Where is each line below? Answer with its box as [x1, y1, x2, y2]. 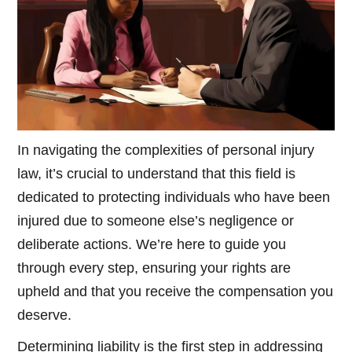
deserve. [17, 307, 72, 324]
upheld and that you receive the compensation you [17, 284, 334, 300]
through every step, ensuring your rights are [17, 260, 291, 277]
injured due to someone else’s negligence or [17, 213, 295, 229]
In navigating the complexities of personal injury [17, 142, 315, 159]
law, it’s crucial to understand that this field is [17, 166, 296, 182]
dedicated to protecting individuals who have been [17, 189, 331, 206]
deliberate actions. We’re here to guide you [17, 236, 287, 253]
